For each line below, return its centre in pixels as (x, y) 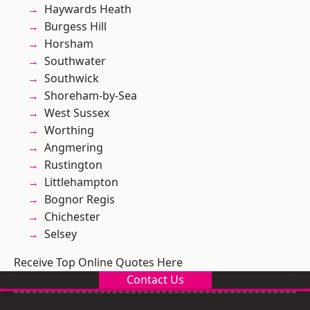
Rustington (73, 165)
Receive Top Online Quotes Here (98, 263)
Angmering (74, 148)
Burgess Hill (75, 27)
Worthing (69, 130)
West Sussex (77, 113)
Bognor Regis (80, 200)
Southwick (72, 79)
